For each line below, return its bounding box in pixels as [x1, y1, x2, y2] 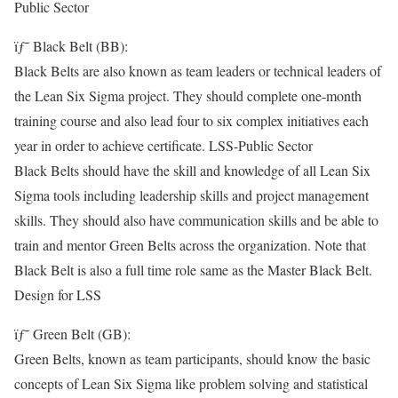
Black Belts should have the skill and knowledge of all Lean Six [14, 161, 370, 179]
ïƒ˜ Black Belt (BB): [14, 36, 128, 55]
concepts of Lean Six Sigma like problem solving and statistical [14, 374, 368, 393]
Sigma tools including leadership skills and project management [14, 186, 369, 204]
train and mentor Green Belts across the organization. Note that [14, 235, 366, 254]
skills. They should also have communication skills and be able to [14, 211, 378, 229]
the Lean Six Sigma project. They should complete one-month [14, 86, 362, 105]
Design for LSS [14, 285, 101, 304]
